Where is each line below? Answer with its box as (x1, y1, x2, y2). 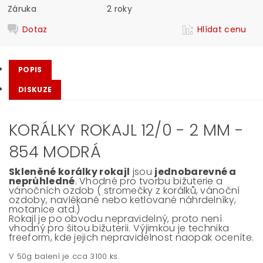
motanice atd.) (9, 203, 80, 216)
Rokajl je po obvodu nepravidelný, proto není (9, 212, 222, 225)
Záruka (8, 2, 37, 15)
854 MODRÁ (9, 141, 101, 163)
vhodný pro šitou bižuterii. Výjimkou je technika (9, 221, 230, 235)
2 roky (107, 2, 133, 15)
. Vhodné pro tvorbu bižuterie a (75, 174, 223, 188)
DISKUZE (18, 85, 52, 95)
